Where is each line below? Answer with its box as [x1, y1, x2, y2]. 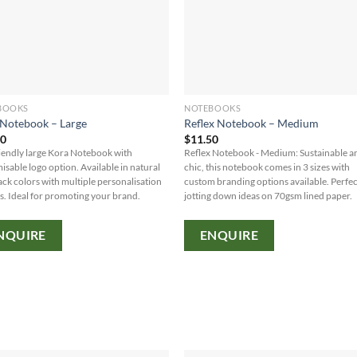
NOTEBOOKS [184, 102, 241, 113]
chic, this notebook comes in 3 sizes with [184, 161, 351, 172]
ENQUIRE [199, 228, 259, 243]
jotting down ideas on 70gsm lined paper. [184, 190, 353, 201]
